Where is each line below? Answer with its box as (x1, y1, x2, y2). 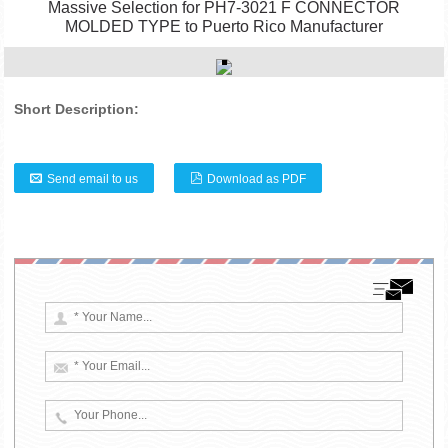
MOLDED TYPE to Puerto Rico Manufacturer (65, 18, 383, 35)
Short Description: (14, 101, 140, 117)
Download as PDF (207, 172, 307, 186)
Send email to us (47, 172, 139, 186)
